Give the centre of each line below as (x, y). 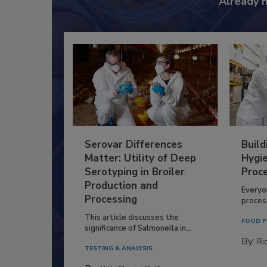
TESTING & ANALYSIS (119, 248)
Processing (111, 199)
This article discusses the (132, 217)
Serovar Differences (133, 144)
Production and (121, 185)
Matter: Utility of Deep (140, 158)
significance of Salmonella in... (138, 228)
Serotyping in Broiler (135, 172)
